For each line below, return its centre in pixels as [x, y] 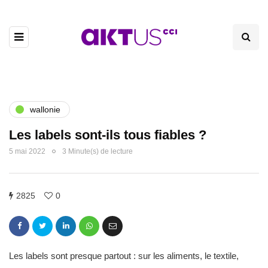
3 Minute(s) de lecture [98, 151]
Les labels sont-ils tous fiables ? [108, 135]
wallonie [45, 109]
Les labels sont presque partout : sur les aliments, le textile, [124, 256]
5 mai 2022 [27, 151]
